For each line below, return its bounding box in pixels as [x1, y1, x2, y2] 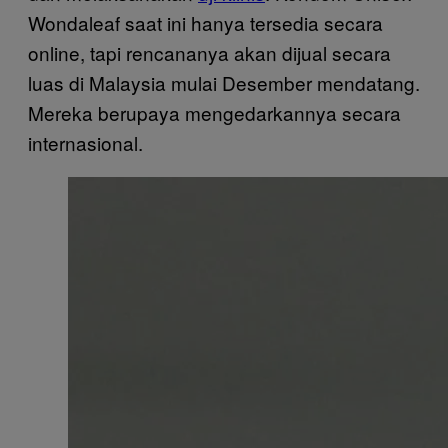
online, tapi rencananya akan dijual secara [28, 38, 391, 66]
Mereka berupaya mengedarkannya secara [28, 98, 401, 126]
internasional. [28, 128, 143, 156]
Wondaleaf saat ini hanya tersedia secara [28, 8, 383, 36]
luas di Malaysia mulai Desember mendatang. [28, 68, 420, 96]
